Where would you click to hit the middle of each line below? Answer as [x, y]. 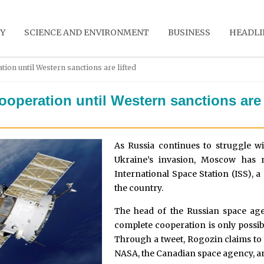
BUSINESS [189, 32]
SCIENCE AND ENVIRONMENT [87, 32]
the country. [139, 188]
